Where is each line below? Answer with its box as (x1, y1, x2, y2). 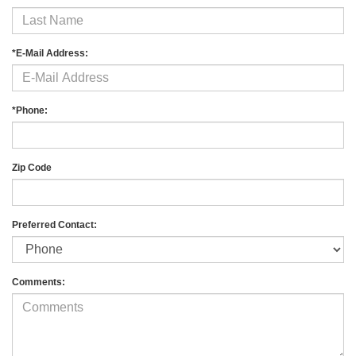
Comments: (12, 276, 65, 288)
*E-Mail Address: (12, 47, 88, 59)
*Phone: (12, 104, 48, 116)
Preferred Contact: (12, 219, 97, 230)
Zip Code (12, 161, 52, 173)
